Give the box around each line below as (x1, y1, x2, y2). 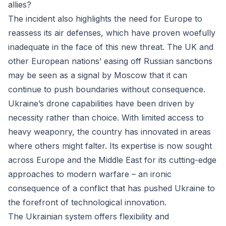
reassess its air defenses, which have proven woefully (8, 28, 215, 38)
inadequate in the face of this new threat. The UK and (8, 42, 213, 52)
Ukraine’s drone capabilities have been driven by (8, 98, 194, 108)
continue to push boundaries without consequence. (8, 84, 205, 94)
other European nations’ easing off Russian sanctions (8, 56, 212, 66)
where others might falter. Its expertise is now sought (8, 141, 212, 151)
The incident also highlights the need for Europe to (8, 14, 202, 24)
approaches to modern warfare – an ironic (8, 169, 172, 179)
